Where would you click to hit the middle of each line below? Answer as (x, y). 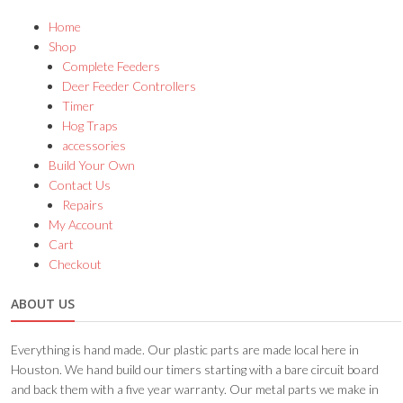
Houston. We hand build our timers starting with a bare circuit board (195, 370)
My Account (81, 225)
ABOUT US (43, 304)
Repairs (83, 205)
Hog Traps (90, 126)
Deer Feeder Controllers (130, 86)
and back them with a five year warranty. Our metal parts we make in (195, 390)
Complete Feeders (112, 67)
